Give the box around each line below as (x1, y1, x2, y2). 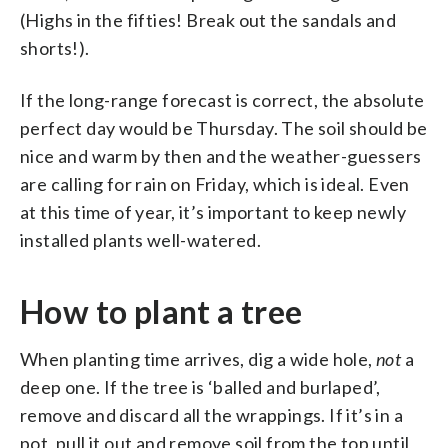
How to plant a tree (20, 291, 303, 331)
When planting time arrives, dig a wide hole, (20, 347, 376, 370)
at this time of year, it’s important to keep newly (20, 200, 406, 223)
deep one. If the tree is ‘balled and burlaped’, (20, 375, 381, 398)
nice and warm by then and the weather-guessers (20, 144, 422, 167)
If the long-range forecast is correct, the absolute (20, 88, 425, 111)
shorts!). (20, 36, 90, 59)
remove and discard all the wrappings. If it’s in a (20, 403, 403, 426)
